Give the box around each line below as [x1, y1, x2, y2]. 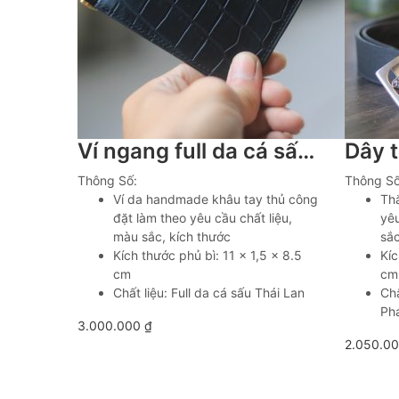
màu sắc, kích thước [113, 229, 231, 244]
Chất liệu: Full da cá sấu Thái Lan [113, 285, 305, 300]
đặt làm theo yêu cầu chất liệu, [113, 210, 292, 225]
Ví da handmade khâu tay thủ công [113, 191, 318, 207]
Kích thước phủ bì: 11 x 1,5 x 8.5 [113, 248, 302, 263]
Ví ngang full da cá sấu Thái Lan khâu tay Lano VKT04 [297, 138, 314, 164]
